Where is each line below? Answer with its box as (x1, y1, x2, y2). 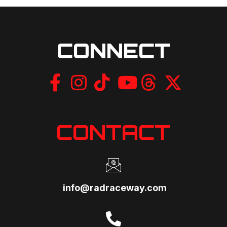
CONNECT (56, 38, 170, 64)
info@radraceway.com (62, 182, 167, 193)
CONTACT (56, 119, 171, 145)
